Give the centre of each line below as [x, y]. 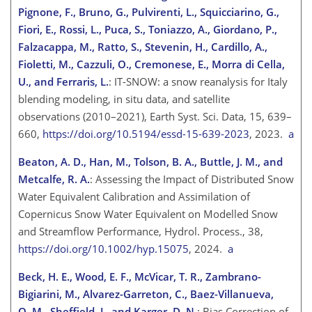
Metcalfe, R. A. [54, 179]
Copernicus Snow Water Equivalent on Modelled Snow [148, 214]
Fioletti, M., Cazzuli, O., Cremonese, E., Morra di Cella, [151, 64]
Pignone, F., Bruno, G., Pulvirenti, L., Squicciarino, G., [149, 12]
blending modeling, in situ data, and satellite [124, 99]
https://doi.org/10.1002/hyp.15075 [103, 249]
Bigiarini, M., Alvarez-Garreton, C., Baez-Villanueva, [146, 294]
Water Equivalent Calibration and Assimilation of [134, 197]
